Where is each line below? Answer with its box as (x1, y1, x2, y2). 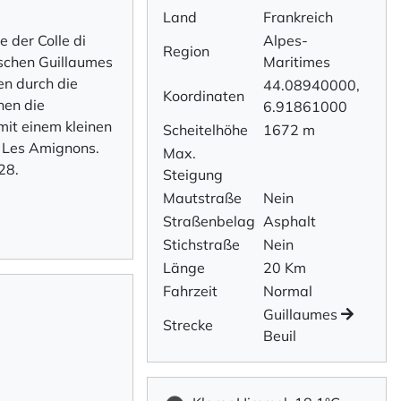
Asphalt (262, 212, 316, 230)
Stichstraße (162, 235, 240, 253)
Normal (262, 282, 312, 300)
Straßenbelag (162, 212, 255, 230)
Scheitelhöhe (162, 121, 248, 139)
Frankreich (262, 8, 333, 26)
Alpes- (262, 31, 308, 49)
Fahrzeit (162, 282, 218, 300)
